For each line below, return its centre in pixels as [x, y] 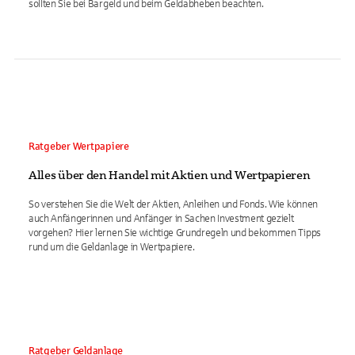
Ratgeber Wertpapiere [79, 147]
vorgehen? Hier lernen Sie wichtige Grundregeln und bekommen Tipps [175, 233]
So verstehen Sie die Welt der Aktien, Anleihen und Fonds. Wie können [173, 204]
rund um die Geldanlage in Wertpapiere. [112, 247]
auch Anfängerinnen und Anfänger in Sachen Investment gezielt [161, 219]
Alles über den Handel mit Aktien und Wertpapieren [170, 175]
